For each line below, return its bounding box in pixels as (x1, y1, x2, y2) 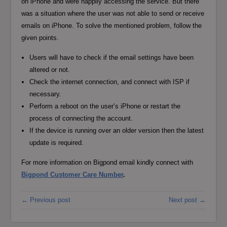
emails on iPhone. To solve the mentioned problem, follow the (21, 22, 202, 30)
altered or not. (29, 66, 70, 74)
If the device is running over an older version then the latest (29, 127, 204, 135)
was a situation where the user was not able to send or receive (21, 10, 205, 18)
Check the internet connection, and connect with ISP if (29, 78, 190, 86)
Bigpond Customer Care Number (21, 171, 124, 179)
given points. (21, 34, 59, 42)
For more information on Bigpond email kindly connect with (21, 159, 194, 167)
